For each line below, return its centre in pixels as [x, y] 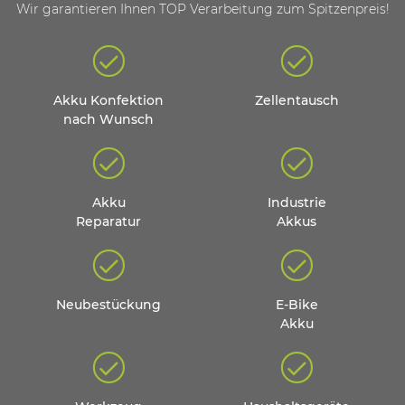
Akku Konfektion [108, 100]
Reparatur [108, 221]
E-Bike [297, 304]
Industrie [297, 202]
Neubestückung [108, 304]
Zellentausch [297, 100]
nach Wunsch [108, 119]
